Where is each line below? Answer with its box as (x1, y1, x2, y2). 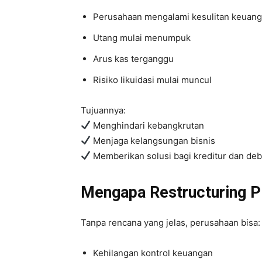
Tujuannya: (81, 104, 126, 116)
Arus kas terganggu (93, 53, 174, 64)
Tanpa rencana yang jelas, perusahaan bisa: (81, 216, 260, 228)
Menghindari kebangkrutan (91, 119, 205, 131)
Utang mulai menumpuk (93, 32, 191, 43)
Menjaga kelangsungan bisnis (91, 135, 216, 146)
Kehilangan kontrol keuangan (93, 247, 213, 258)
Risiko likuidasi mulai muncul (93, 74, 212, 85)
